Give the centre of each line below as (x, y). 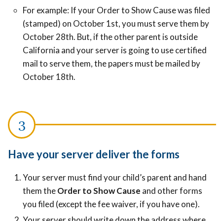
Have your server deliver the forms (94, 154)
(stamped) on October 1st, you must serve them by (116, 24)
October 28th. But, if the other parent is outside (110, 37)
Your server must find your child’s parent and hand (115, 178)
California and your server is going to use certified (115, 50)
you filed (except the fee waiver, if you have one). (112, 204)
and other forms (172, 191)
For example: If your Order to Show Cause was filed (116, 10)
